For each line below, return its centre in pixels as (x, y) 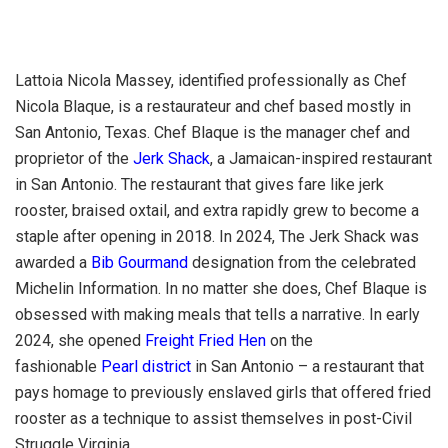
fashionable (56, 366)
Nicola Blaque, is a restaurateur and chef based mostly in (213, 106)
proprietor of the (74, 158)
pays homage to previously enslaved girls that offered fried (223, 392)
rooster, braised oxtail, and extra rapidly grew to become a (217, 210)
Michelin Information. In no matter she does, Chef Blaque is (221, 288)
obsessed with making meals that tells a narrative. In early (217, 314)
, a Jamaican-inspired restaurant (321, 158)
